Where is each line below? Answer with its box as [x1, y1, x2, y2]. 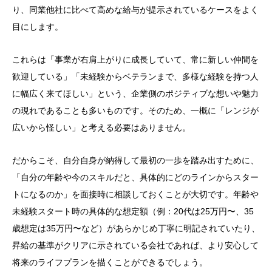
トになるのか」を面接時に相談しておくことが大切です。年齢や [12, 189, 259, 199]
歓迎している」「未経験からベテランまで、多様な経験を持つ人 [12, 71, 259, 81]
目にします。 [12, 21, 63, 32]
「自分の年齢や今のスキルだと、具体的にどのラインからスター [12, 172, 259, 182]
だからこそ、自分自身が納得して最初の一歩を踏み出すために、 [12, 155, 259, 165]
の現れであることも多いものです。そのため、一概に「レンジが [12, 105, 259, 115]
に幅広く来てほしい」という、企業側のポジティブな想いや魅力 [12, 88, 259, 98]
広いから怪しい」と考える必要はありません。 [12, 122, 191, 132]
